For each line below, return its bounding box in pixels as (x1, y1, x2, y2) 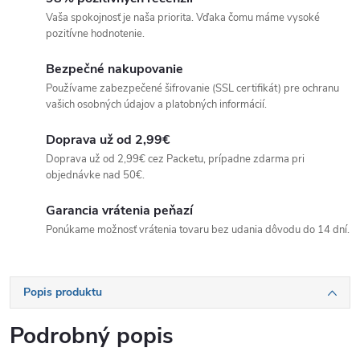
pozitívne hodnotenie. (46, 27, 145, 41)
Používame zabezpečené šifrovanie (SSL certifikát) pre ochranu (46, 81, 339, 96)
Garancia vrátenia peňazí (46, 202, 193, 219)
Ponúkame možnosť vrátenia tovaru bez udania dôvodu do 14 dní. (46, 223, 350, 237)
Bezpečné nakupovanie (46, 60, 183, 78)
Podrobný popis (10, 321, 174, 351)
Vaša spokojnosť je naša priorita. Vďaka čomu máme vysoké (46, 10, 320, 25)
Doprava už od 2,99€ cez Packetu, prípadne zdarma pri (46, 152, 305, 166)
